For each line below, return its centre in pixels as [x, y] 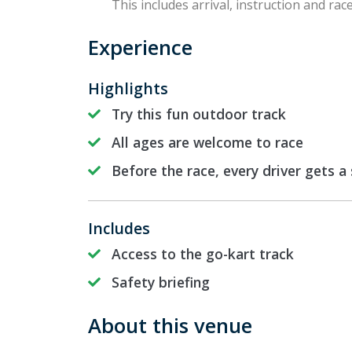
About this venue [170, 326]
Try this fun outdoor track [199, 114]
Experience [140, 48]
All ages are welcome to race [207, 143]
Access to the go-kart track [203, 254]
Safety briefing [161, 282]
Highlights [128, 89]
